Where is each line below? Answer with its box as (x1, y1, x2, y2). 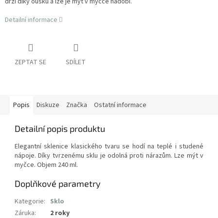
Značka (66, 100, 87, 110)
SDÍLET (66, 57, 86, 68)
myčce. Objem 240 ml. (15, 160, 78, 170)
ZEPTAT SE (15, 57, 46, 68)
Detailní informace (5, 15, 57, 25)
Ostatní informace (94, 100, 146, 110)
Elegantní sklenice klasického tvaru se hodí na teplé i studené (15, 142, 203, 152)
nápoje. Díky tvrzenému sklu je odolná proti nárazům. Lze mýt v (15, 151, 203, 161)
